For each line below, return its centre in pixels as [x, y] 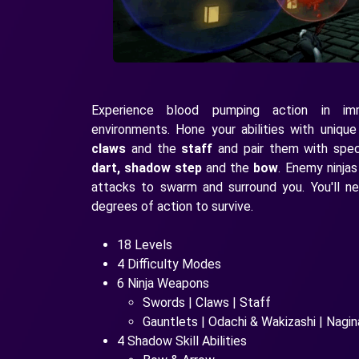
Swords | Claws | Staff [207, 302]
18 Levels [145, 244]
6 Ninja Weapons [163, 283]
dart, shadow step [147, 167]
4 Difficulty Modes [169, 264]
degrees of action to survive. [172, 206]
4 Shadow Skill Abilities [182, 341]
